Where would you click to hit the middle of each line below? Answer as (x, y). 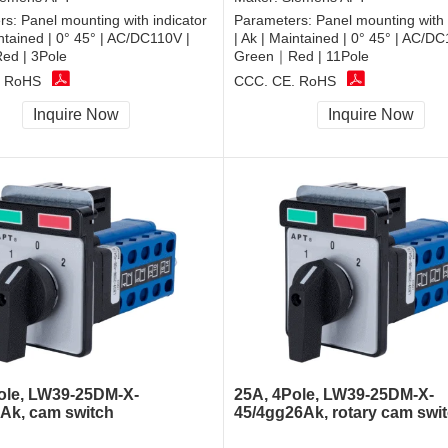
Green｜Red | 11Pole (301, 56)
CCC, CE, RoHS (285, 80)
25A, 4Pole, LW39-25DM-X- (334, 395)
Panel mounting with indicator (114, 20)
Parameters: (275, 20)
